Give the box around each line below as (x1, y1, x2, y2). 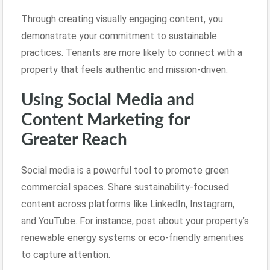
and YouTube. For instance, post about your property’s (21, 215, 249, 227)
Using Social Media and (21, 91, 195, 108)
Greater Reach (21, 131, 127, 148)
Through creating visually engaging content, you (21, 13, 223, 25)
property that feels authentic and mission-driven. (21, 63, 228, 75)
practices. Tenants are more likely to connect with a (21, 46, 242, 58)
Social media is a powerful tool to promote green (21, 164, 229, 176)
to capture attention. (21, 248, 110, 260)
